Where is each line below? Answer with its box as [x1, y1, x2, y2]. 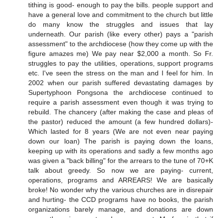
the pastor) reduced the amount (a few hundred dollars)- [28, 118, 213, 126]
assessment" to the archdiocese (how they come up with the [28, 40, 213, 48]
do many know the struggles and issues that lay [28, 20, 213, 29]
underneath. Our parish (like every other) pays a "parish [28, 30, 213, 38]
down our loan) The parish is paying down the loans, [28, 137, 213, 145]
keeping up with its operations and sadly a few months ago [28, 147, 213, 155]
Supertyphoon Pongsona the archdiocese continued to [28, 89, 213, 97]
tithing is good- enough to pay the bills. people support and [28, 1, 213, 9]
